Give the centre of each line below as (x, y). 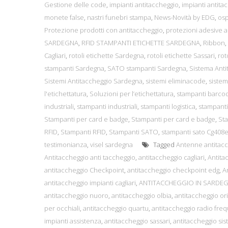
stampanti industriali (107, 107)
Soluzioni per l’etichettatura (132, 94)
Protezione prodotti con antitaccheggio (104, 30)
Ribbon (214, 43)
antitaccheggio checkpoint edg (173, 170)
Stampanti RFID (83, 132)
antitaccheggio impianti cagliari (90, 183)
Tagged (164, 145)
